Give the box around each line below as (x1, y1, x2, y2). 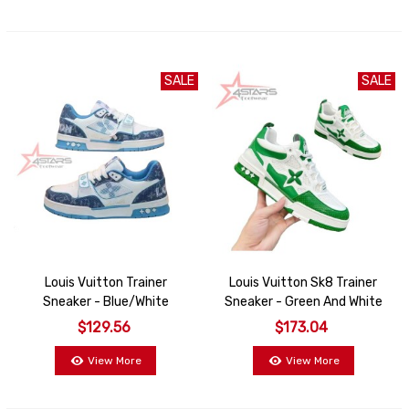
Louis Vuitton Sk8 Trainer (229, 275, 378, 291)
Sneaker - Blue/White (42, 294, 169, 310)
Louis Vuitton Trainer (44, 275, 167, 291)
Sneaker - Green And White (224, 294, 383, 310)
